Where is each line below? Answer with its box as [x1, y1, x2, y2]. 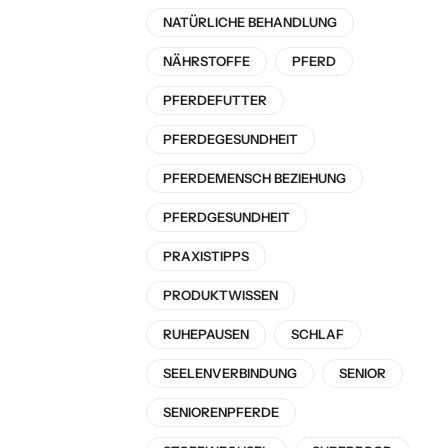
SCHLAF [291, 326, 344, 343]
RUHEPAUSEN [163, 326, 249, 343]
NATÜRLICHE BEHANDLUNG [163, 14, 337, 31]
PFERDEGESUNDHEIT [163, 131, 298, 148]
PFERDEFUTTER [163, 92, 267, 109]
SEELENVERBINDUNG [163, 365, 297, 382]
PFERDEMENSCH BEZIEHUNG [163, 170, 346, 187]
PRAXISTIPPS [163, 248, 249, 265]
